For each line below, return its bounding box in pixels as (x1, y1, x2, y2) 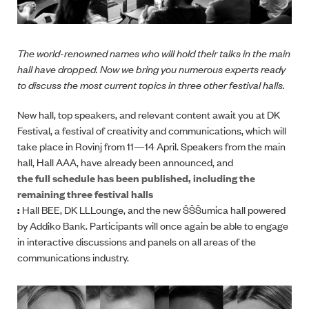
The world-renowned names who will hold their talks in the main (17, 46, 290, 61)
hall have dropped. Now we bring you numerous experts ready (17, 61, 286, 77)
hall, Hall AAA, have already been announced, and (17, 154, 233, 170)
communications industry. (17, 250, 129, 265)
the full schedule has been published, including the (17, 170, 255, 186)
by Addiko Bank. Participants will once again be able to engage (17, 218, 288, 233)
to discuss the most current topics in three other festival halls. (17, 77, 287, 92)
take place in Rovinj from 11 (17, 139, 134, 154)
